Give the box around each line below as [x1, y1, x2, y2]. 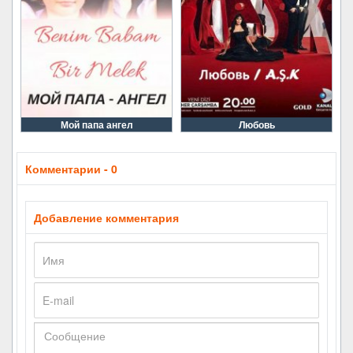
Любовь [238, 117, 275, 132]
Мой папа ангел [60, 117, 133, 132]
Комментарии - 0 [25, 161, 117, 176]
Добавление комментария [34, 210, 179, 225]
